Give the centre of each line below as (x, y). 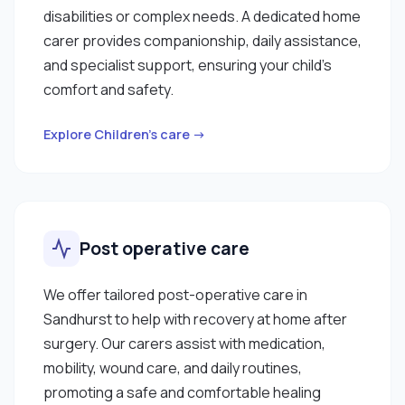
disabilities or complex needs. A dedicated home (202, 16)
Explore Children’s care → (125, 134)
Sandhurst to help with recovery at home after (195, 319)
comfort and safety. (108, 89)
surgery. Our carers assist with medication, (184, 343)
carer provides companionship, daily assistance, (202, 40)
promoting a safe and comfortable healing (182, 392)
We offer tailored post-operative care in (175, 294)
